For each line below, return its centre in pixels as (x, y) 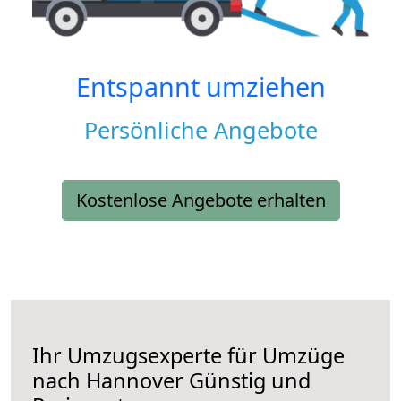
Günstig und (247, 381)
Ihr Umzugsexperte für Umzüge (188, 356)
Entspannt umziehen (200, 87)
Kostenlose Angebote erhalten (200, 200)
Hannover (135, 381)
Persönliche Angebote (200, 130)
